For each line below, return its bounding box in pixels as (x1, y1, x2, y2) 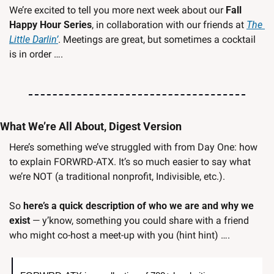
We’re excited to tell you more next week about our (9, 4, 226, 17)
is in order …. (9, 48, 63, 61)
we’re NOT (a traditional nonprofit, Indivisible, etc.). (9, 171, 228, 183)
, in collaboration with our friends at (92, 19, 246, 31)
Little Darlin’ (9, 34, 58, 46)
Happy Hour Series (9, 19, 92, 31)
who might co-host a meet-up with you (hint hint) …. (9, 229, 230, 242)
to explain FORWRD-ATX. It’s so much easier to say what (9, 156, 251, 168)
